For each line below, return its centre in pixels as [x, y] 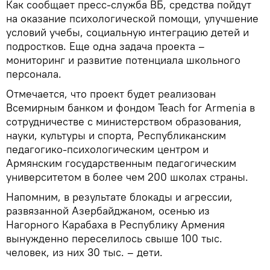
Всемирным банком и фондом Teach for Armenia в [130, 107]
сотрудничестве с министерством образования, [124, 121]
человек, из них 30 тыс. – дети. [84, 252]
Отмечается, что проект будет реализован [111, 93]
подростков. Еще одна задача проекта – [105, 46]
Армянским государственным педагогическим [121, 163]
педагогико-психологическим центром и [107, 149]
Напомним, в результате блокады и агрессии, [119, 196]
